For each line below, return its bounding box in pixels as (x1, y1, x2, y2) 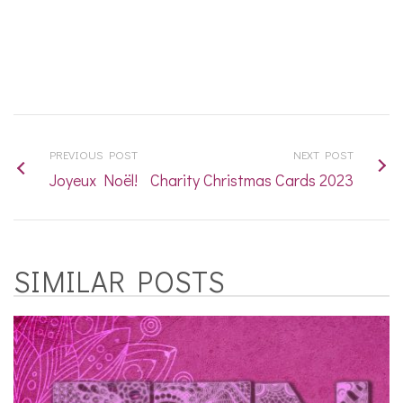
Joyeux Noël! (49, 168, 138, 191)
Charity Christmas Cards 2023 (150, 168, 354, 191)
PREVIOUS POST (49, 146, 138, 162)
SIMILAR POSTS (13, 262, 225, 300)
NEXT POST (293, 146, 354, 162)
